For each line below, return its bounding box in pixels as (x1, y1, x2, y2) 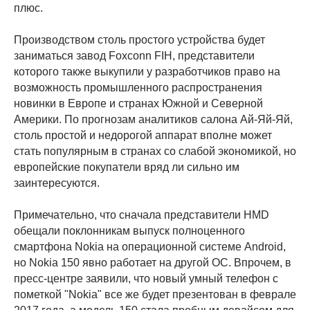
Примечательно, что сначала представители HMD (14, 209, 269, 221)
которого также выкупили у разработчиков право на (14, 66, 280, 78)
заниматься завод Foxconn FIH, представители (14, 50, 255, 62)
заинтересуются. (14, 177, 100, 190)
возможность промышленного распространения (14, 82, 262, 94)
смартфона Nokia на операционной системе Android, (14, 241, 286, 253)
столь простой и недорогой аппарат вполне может (14, 129, 272, 142)
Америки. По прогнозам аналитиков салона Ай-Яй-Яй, (14, 113, 293, 126)
